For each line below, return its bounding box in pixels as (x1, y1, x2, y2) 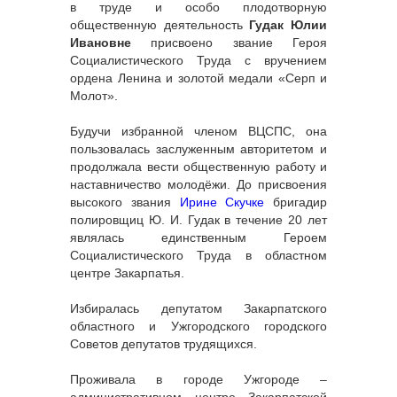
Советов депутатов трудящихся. (70, 337, 257, 352)
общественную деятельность (70, 18, 250, 33)
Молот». (70, 89, 118, 104)
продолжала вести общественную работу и (70, 160, 327, 175)
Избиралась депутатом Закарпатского (70, 301, 327, 316)
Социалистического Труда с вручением (70, 53, 327, 68)
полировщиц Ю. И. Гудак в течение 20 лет (70, 213, 327, 228)
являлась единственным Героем (70, 230, 327, 245)
